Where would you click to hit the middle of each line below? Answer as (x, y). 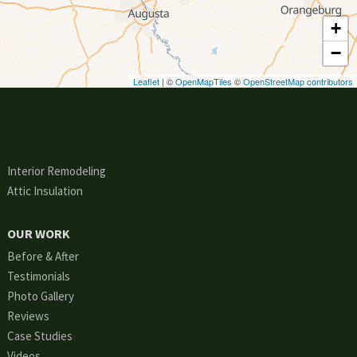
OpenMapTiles (204, 82)
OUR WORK (38, 234)
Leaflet (146, 82)
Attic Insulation (45, 191)
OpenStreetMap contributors (298, 82)
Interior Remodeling (56, 171)
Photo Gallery (40, 296)
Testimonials (38, 277)
